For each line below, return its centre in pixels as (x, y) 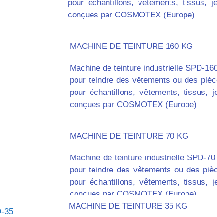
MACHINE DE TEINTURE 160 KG (131, 46)
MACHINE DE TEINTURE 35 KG (128, 206)
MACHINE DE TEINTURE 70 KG (129, 136)
